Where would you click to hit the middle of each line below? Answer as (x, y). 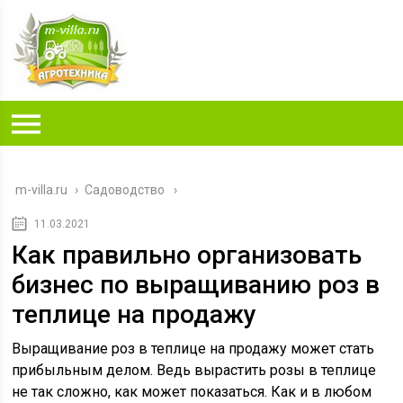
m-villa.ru (42, 190)
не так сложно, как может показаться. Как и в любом (192, 392)
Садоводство (125, 190)
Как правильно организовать (187, 255)
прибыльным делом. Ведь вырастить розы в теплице (194, 370)
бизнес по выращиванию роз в (196, 285)
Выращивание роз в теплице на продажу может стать (193, 349)
